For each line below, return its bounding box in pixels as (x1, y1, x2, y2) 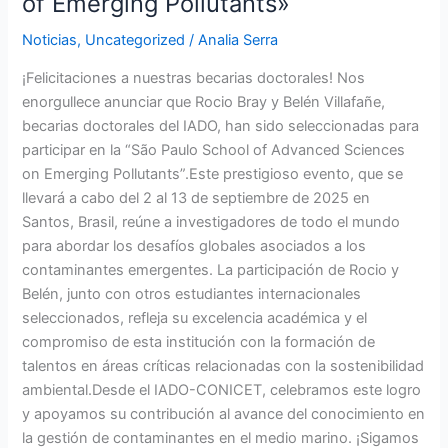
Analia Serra (198, 31, 279, 50)
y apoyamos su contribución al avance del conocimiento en (22, 405, 426, 424)
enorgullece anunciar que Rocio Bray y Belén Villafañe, (22, 93, 386, 112)
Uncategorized (85, 31, 186, 50)
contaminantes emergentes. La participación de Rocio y (22, 261, 400, 280)
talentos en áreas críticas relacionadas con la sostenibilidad (22, 357, 425, 376)
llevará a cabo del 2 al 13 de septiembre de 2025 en (22, 189, 371, 208)
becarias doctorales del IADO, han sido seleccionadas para (22, 117, 420, 136)
